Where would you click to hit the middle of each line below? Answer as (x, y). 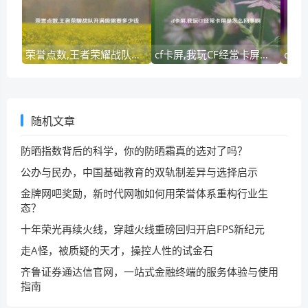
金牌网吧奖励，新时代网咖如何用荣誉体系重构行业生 (144, 193)
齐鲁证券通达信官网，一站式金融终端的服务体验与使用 (150, 272)
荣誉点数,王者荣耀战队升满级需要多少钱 (135, 54)
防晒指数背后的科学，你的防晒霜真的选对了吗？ (134, 151)
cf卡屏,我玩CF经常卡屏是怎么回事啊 (264, 54)
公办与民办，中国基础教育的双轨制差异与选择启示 (139, 172)
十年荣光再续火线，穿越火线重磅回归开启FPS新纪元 (143, 229)
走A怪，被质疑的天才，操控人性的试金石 (117, 250)
